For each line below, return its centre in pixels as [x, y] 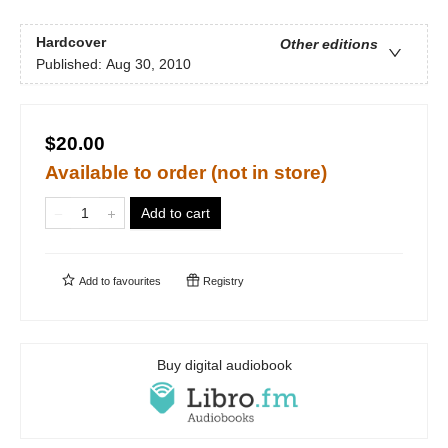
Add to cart [175, 213]
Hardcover [71, 42]
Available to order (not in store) [186, 172]
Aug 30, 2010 [148, 64]
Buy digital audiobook [224, 365]
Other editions [329, 44]
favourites [137, 281]
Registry [222, 281]
